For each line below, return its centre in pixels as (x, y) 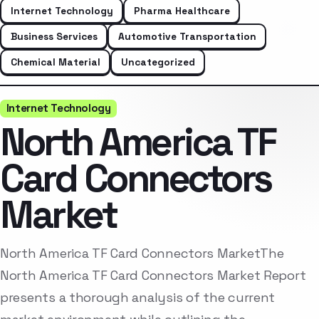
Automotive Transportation (187, 36)
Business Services (54, 36)
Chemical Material (55, 62)
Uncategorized (158, 62)
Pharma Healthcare (182, 10)
